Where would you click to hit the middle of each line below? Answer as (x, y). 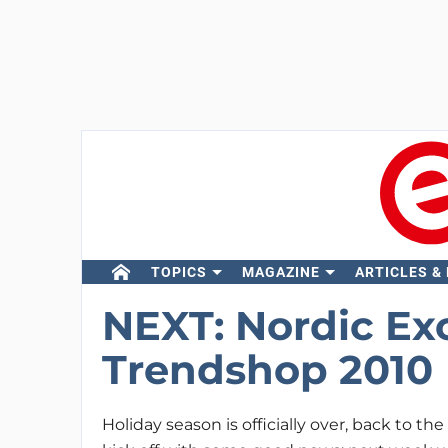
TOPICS (178, 272)
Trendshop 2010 (267, 369)
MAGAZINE (280, 272)
